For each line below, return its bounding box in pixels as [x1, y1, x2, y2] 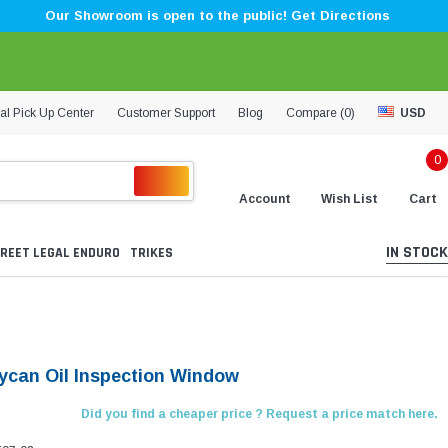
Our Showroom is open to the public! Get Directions [44, 8, 390, 23]
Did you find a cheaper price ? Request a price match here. [80, 407, 438, 422]
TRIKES [130, 244, 173, 263]
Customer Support [117, 105, 215, 120]
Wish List [321, 191, 378, 206]
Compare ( [286, 105, 344, 120]
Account [239, 191, 291, 206]
